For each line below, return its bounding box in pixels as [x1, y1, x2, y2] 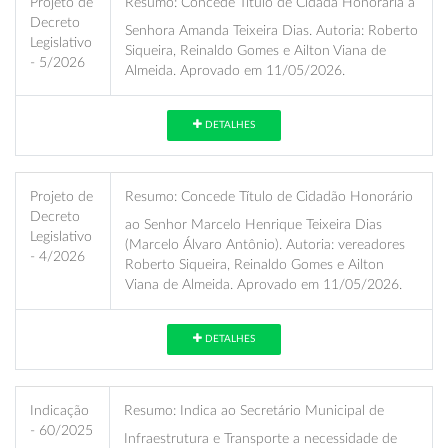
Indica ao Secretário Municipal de [176, 402, 384, 418]
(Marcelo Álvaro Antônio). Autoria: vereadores [125, 236, 405, 252]
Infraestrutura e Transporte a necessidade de [124, 430, 397, 446]
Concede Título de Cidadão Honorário [177, 188, 413, 204]
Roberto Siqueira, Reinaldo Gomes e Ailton [125, 256, 384, 272]
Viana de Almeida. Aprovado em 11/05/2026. [125, 276, 402, 292]
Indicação [30, 402, 89, 418]
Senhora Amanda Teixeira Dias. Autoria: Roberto [125, 22, 418, 38]
